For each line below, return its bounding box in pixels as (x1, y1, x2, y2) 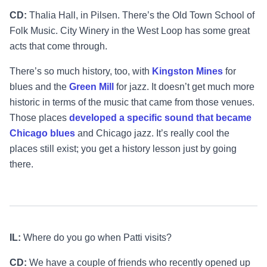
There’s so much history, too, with (10, 66, 150, 77)
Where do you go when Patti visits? (23, 232, 172, 243)
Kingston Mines (152, 66, 223, 77)
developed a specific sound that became (69, 113, 252, 123)
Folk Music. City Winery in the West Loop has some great (10, 26, 250, 36)
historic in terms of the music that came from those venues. (10, 97, 254, 108)
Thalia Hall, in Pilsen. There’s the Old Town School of (29, 10, 254, 21)
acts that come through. (10, 41, 110, 52)
